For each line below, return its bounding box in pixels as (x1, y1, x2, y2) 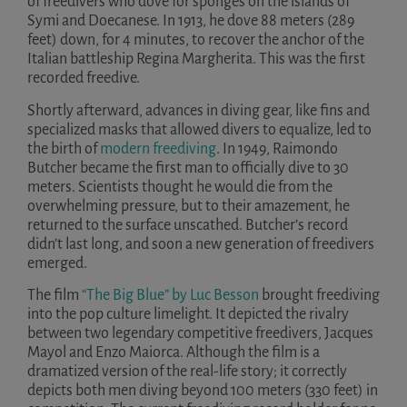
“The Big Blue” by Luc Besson (82, 287, 259, 304)
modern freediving (100, 140, 216, 157)
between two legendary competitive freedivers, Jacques (27, 325, 373, 342)
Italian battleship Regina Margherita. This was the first (27, 51, 365, 68)
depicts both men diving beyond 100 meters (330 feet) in (27, 382, 378, 400)
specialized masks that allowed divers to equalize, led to (27, 121, 372, 138)
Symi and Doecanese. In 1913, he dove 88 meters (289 (27, 13, 354, 30)
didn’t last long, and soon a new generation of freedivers (27, 235, 374, 253)
